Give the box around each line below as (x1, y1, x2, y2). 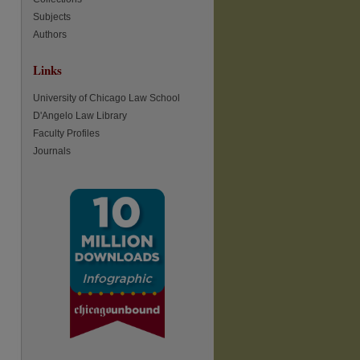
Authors (33, 29, 67, 40)
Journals (33, 145, 71, 157)
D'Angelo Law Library (33, 110, 127, 121)
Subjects (33, 11, 71, 22)
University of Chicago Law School (33, 92, 180, 104)
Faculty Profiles (33, 128, 100, 139)
